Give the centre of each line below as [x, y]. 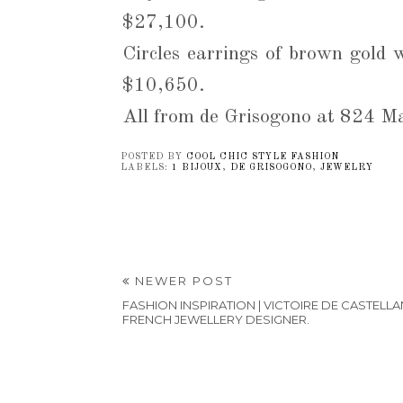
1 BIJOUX [197, 167]
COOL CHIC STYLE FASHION [262, 156]
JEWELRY [346, 167]
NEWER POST [181, 280]
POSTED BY [153, 156]
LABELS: [146, 167]
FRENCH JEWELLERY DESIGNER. [215, 319]
